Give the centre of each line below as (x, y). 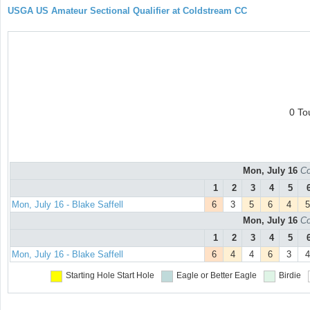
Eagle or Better (204, 276)
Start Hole (136, 276)
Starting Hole (90, 276)
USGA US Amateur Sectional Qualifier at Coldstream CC (127, 11)
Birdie (290, 276)
